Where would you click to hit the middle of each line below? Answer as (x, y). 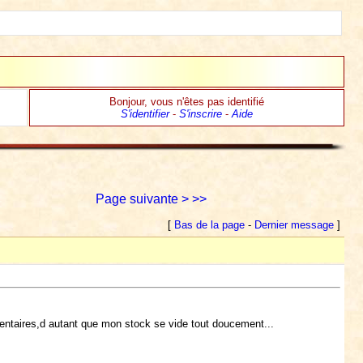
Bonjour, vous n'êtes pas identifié (186, 102)
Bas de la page (209, 225)
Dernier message (294, 225)
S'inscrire (200, 114)
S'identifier (145, 114)
